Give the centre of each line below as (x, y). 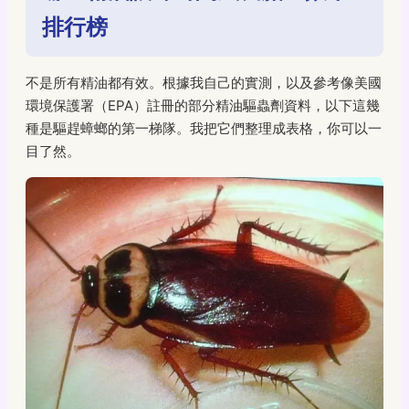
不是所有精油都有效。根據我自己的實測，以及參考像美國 (204, 82)
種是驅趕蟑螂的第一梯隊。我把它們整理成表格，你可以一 (204, 128)
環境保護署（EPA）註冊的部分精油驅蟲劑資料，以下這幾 (203, 105)
